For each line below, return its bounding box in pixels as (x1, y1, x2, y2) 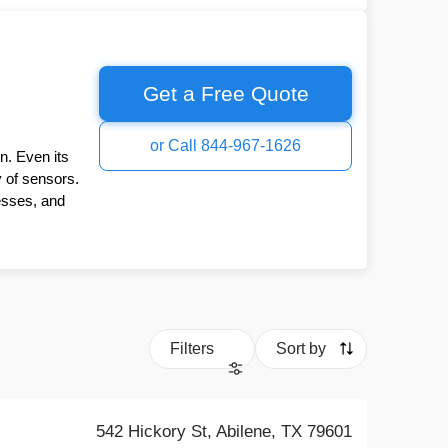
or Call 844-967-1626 (150, 137, 302, 154)
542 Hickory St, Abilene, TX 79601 (96, 422, 353, 441)
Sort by (276, 340, 327, 357)
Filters (170, 340, 215, 357)
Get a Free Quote (142, 82, 309, 105)
